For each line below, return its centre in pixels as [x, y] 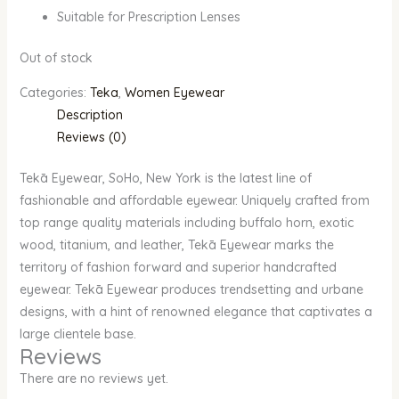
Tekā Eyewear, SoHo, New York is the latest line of [165, 179]
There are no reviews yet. [94, 379]
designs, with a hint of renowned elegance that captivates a [195, 312]
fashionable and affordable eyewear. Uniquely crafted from [194, 201]
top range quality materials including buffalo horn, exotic [186, 223]
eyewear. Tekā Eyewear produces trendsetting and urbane [191, 290]
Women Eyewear [174, 93]
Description [90, 115]
